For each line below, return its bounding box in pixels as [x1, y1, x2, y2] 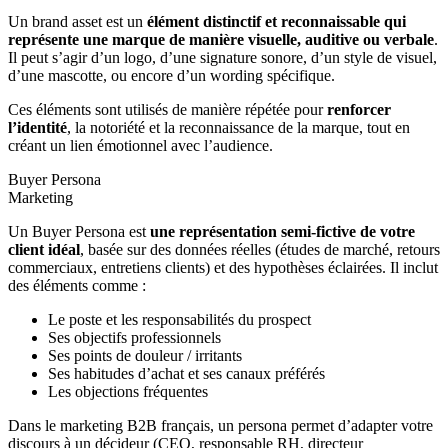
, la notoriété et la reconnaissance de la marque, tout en [67, 119, 410, 137]
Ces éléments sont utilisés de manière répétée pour [8, 101, 327, 119]
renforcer [327, 101, 391, 119]
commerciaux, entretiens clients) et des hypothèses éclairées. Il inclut [8, 259, 438, 277]
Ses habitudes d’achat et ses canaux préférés [48, 365, 325, 383]
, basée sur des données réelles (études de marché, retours [80, 241, 440, 259]
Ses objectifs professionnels [48, 329, 221, 347]
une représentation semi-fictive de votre [150, 223, 415, 241]
